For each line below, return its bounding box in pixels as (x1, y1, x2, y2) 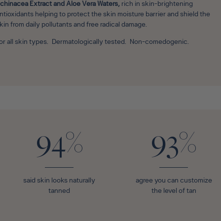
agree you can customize (135, 177, 212, 185)
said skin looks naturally (23, 177, 95, 185)
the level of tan (151, 187, 196, 195)
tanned (48, 187, 70, 195)
